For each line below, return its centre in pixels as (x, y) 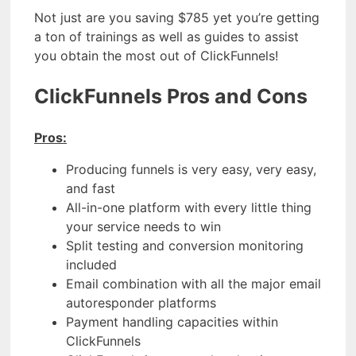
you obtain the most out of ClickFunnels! (156, 56)
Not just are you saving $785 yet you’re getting (177, 18)
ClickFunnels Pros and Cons (171, 97)
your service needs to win (143, 226)
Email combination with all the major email (193, 283)
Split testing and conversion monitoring (185, 245)
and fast (91, 188)
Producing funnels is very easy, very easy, (191, 169)
